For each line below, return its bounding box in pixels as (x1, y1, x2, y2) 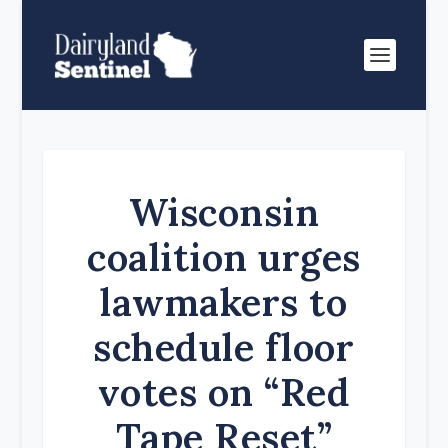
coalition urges (87, 233, 361, 281)
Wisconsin (128, 188, 320, 236)
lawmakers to (100, 278, 348, 326)
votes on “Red (97, 368, 351, 416)
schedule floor (93, 323, 355, 371)
